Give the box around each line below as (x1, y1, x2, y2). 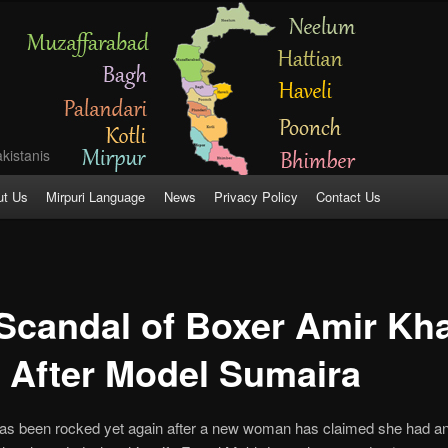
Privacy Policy (213, 187, 298, 207)
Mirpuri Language (46, 187, 146, 207)
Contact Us (316, 187, 382, 207)
